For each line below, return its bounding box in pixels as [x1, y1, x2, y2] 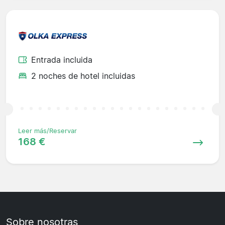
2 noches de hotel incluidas [31, 71, 135, 81]
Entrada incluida [31, 55, 92, 65]
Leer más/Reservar [18, 127, 77, 135]
